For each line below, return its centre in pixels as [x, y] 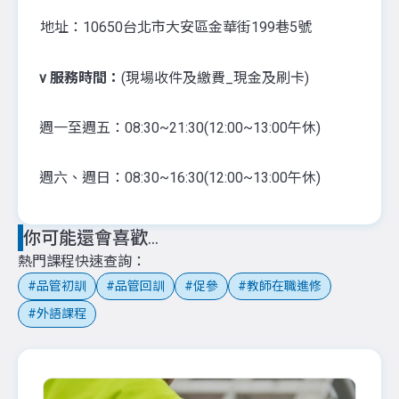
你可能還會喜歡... [91, 238]
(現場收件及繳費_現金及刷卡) [215, 78]
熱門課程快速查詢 [75, 261]
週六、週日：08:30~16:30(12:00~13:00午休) [180, 178]
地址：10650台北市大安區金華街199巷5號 [176, 27]
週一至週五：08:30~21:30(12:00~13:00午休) [182, 128]
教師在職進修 [284, 286]
